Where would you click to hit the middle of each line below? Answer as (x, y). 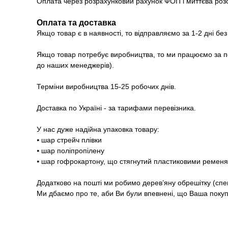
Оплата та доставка (76, 23)
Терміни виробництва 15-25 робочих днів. (106, 87)
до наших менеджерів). (75, 65)
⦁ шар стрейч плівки (69, 140)
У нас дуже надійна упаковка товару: (98, 130)
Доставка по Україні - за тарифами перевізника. (116, 108)
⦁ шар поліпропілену (70, 151)
